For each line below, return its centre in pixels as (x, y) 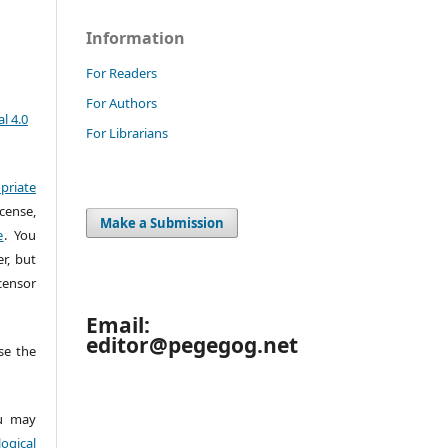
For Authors (121, 102)
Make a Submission (162, 222)
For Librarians (127, 132)
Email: (118, 325)
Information (135, 37)
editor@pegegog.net (192, 345)
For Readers (121, 72)
